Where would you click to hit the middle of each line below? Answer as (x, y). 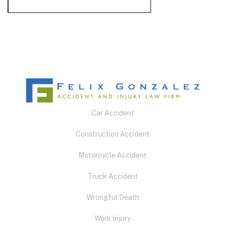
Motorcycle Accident (113, 155)
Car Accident (113, 113)
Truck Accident (113, 176)
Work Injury (113, 218)
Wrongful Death (113, 197)
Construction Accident (113, 134)
